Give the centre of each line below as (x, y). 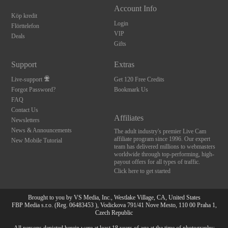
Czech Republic (114, 213)
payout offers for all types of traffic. (157, 162)
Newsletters (26, 120)
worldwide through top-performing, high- (164, 154)
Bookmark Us (131, 90)
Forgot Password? (34, 90)
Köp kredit (24, 16)
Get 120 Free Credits (139, 80)
